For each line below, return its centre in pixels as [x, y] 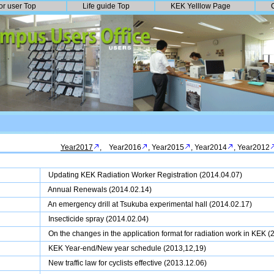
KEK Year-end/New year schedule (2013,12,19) [127, 248]
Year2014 [211, 147]
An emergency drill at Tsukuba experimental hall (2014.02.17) [150, 204]
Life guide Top [106, 6]
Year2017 [77, 147]
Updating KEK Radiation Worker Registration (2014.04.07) [145, 175]
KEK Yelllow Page [201, 6]
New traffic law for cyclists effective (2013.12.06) [128, 263]
